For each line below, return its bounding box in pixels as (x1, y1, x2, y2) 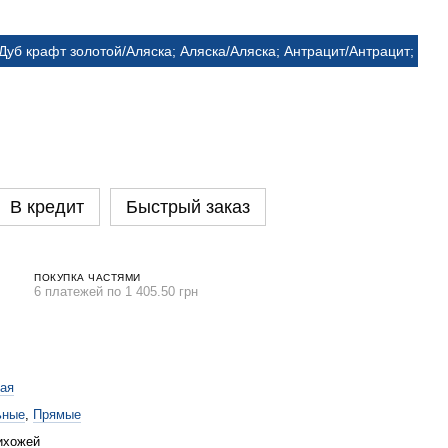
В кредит (10, 197, 84, 217)
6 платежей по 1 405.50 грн (34, 283, 198, 299)
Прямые (33, 407, 81, 422)
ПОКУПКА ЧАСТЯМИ (34, 271, 141, 283)
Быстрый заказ (126, 197, 250, 217)
